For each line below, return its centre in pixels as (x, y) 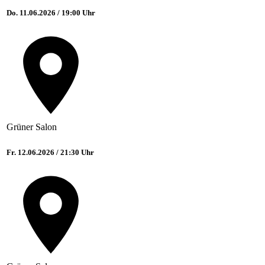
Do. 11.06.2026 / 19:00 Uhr (51, 13)
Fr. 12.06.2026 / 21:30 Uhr (50, 153)
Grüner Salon (32, 127)
